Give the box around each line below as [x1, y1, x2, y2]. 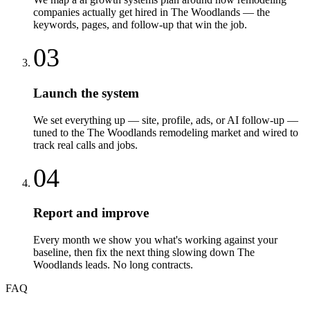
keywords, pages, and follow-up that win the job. [33, 19, 247, 31]
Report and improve [33, 206, 149, 221]
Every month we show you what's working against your [33, 233, 277, 246]
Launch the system [33, 85, 139, 100]
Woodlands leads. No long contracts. [33, 258, 193, 271]
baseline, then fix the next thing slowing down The [33, 246, 255, 258]
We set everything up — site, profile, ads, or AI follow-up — [33, 113, 298, 126]
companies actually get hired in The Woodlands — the [33, 6, 270, 19]
